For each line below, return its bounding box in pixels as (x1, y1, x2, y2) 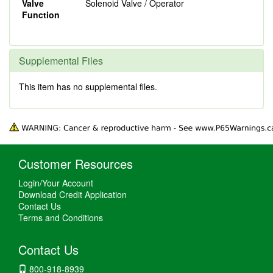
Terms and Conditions (18, 211, 103, 224)
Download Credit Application (18, 188, 127, 201)
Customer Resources (18, 155, 133, 173)
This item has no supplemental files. (19, 80, 157, 93)
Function (22, 9, 60, 21)
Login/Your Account (18, 177, 93, 190)
